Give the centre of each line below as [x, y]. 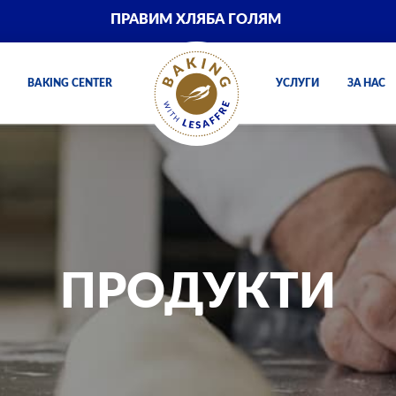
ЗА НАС [366, 84]
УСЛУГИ [297, 84]
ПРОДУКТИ [198, 293]
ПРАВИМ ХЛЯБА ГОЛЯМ [196, 19]
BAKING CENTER [69, 84]
